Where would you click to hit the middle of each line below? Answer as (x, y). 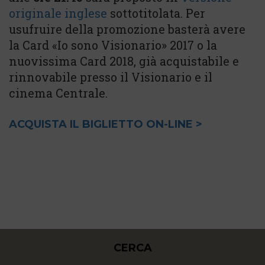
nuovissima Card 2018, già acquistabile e (124, 61)
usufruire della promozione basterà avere (127, 29)
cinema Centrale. (58, 93)
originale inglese (58, 13)
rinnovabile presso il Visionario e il (111, 77)
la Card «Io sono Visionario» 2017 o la (113, 45)
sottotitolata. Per (156, 13)
